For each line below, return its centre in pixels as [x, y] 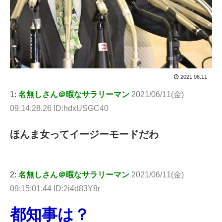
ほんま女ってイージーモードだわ [84, 134]
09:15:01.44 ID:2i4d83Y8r [55, 188]
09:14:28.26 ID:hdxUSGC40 [59, 108]
